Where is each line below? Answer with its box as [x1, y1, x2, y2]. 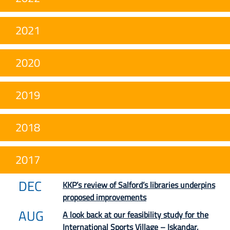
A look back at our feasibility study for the [63, 208, 208, 221]
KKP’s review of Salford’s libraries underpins [63, 178, 215, 191]
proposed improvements [63, 190, 146, 203]
